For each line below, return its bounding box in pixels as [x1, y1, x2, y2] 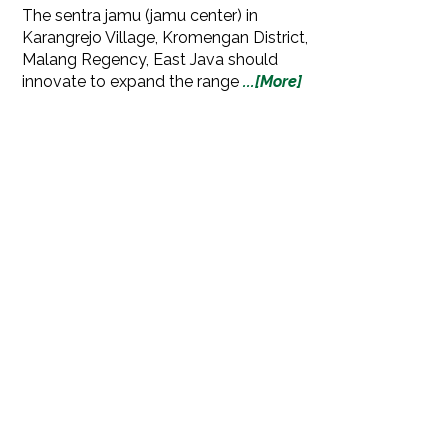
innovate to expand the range [22, 72, 244, 92]
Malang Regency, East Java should [22, 50, 279, 70]
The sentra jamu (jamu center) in [22, 6, 259, 26]
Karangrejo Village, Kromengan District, [22, 28, 309, 48]
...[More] [243, 72, 303, 92]
